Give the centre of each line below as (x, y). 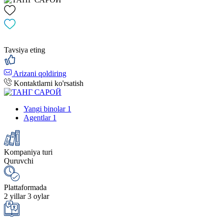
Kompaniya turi (28, 152)
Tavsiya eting (25, 50)
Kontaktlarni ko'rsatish (49, 83)
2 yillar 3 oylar (27, 196)
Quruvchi (19, 161)
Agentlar (37, 117)
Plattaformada (25, 187)
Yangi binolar (44, 109)
